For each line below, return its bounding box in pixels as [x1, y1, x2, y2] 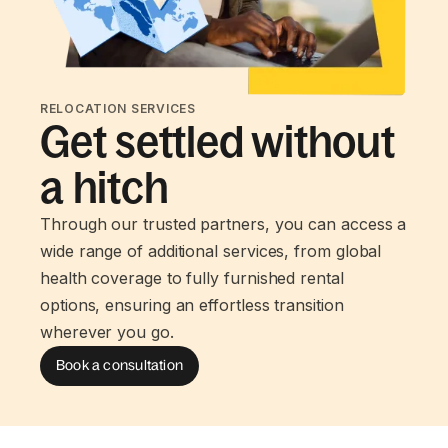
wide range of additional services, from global [40, 240, 382, 261]
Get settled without [40, 116, 395, 166]
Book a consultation [56, 357, 183, 374]
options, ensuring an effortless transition [40, 294, 344, 315]
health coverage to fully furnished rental [40, 267, 344, 288]
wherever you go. [40, 321, 174, 342]
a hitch [40, 162, 169, 212]
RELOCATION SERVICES [40, 100, 196, 116]
